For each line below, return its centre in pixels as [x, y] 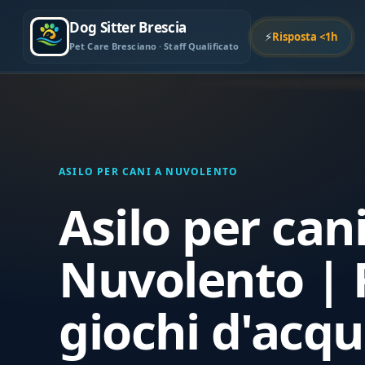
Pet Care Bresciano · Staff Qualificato [154, 46]
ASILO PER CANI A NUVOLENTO [149, 172]
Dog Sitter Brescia [128, 27]
